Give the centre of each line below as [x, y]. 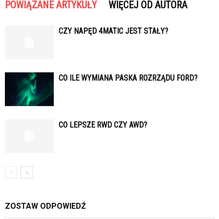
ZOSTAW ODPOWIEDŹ [45, 206]
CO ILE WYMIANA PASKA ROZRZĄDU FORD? [128, 78]
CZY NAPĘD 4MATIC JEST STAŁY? [113, 31]
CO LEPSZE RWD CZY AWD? [103, 125]
